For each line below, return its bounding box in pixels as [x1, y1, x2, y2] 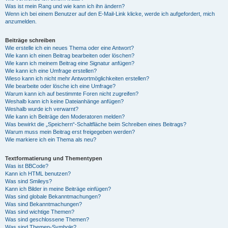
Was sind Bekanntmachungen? [5, 201, 82, 207]
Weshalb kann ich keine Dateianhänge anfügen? [5, 98, 124, 104]
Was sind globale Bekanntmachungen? [5, 193, 101, 199]
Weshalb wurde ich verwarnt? [5, 106, 78, 112]
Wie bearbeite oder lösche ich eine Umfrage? [5, 83, 116, 89]
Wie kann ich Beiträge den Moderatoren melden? [5, 113, 125, 120]
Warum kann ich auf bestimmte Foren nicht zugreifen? [5, 91, 138, 97]
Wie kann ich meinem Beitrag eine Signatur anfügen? [5, 60, 134, 66]
